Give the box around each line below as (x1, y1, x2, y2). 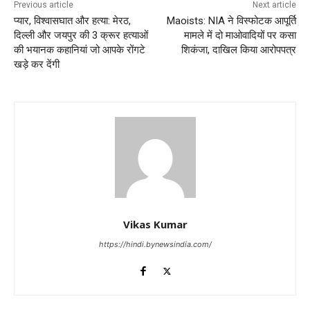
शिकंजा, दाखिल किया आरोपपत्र (181, 44, 296, 57)
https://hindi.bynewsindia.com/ (98, 239, 212, 250)
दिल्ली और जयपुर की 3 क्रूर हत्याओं (14, 29, 148, 42)
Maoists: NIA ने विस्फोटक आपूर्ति (166, 15, 296, 28)
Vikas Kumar (122, 217, 188, 232)
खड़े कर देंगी (14, 58, 60, 71)
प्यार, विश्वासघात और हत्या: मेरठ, (14, 15, 131, 28)
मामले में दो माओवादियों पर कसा (183, 29, 296, 42)
